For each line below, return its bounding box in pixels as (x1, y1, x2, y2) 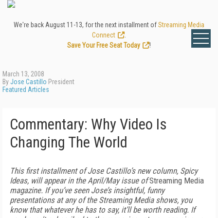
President (47, 78, 74, 86)
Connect (92, 31, 115, 39)
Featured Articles (2, 86, 49, 93)
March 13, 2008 (2, 70, 44, 78)
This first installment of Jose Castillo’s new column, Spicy (10, 166, 198, 176)
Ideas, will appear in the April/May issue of (10, 176, 149, 185)
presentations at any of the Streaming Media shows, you (10, 195, 192, 205)
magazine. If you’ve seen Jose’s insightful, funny (10, 185, 164, 195)
